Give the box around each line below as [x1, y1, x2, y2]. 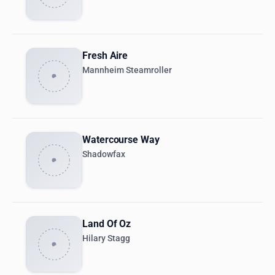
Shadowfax [82, 149, 125, 160]
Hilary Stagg [82, 233, 130, 244]
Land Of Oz [82, 218, 131, 230]
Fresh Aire [82, 50, 128, 62]
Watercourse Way [82, 134, 160, 146]
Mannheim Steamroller [82, 65, 172, 76]
